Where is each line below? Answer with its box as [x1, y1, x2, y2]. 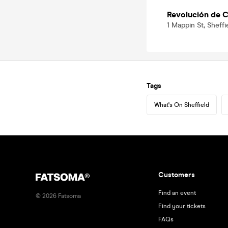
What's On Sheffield [154, 101, 209, 108]
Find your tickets [158, 203, 206, 210]
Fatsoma [56, 192, 81, 199]
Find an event [158, 189, 196, 196]
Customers [158, 170, 195, 179]
